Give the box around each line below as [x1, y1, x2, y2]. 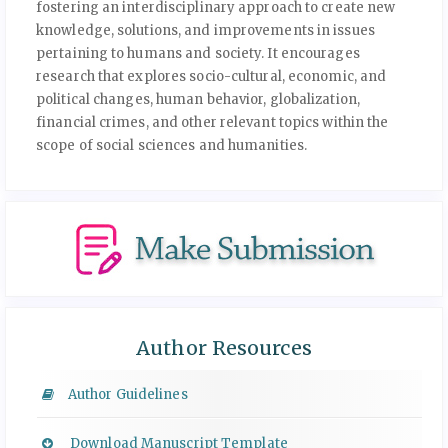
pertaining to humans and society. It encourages [36, 45, 360, 63]
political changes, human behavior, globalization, [36, 91, 360, 109]
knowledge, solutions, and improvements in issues [36, 22, 375, 40]
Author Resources [136, 335, 312, 360]
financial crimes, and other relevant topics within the [36, 114, 389, 132]
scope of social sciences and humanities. [36, 137, 308, 155]
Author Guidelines [64, 386, 188, 404]
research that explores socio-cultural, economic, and [36, 68, 387, 86]
